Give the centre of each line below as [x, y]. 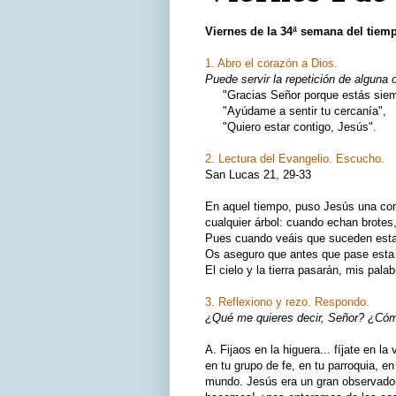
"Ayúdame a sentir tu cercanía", [296, 110]
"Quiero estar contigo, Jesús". [291, 126]
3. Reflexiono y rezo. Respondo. [287, 301]
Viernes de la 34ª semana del [286, 31]
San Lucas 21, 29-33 [258, 174]
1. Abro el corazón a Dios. [271, 63]
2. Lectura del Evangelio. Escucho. [295, 158]
